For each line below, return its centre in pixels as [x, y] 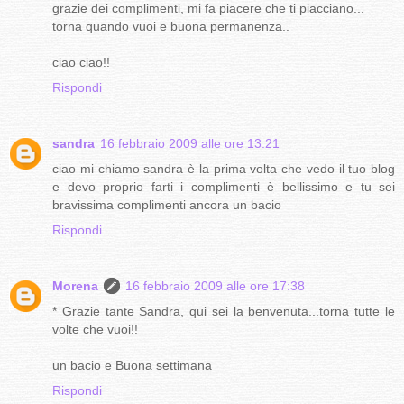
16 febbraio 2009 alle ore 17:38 [215, 286]
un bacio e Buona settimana [132, 366]
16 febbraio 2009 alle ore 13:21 [190, 144]
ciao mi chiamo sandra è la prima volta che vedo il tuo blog [224, 169]
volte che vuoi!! [95, 330]
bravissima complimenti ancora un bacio [167, 205]
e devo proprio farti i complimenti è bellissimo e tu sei [224, 187]
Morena [75, 286]
